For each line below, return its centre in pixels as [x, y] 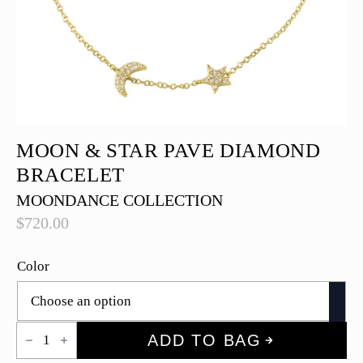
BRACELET [70, 175]
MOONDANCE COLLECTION [120, 200]
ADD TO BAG [205, 340]
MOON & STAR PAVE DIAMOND [169, 150]
